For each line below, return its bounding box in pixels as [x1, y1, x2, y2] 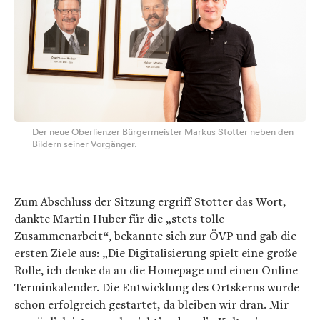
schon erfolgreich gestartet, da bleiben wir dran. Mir [14, 296, 289, 313]
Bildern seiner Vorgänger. [32, 138, 137, 151]
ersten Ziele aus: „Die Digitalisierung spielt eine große [14, 245, 297, 261]
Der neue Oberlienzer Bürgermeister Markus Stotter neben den [32, 126, 294, 139]
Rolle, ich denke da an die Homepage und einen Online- [14, 262, 302, 279]
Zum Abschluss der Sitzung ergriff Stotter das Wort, [14, 194, 286, 210]
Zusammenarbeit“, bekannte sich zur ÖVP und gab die [14, 228, 296, 244]
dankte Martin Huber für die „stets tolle [14, 211, 224, 227]
